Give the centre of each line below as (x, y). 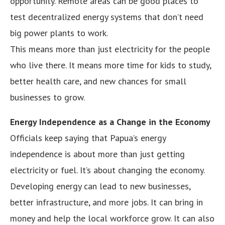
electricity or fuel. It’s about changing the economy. (107, 170)
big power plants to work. (59, 33)
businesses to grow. (47, 97)
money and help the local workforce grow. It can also (112, 218)
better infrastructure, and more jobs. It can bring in (106, 202)
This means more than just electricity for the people (110, 49)
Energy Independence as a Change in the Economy (110, 122)
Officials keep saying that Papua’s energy (88, 138)
